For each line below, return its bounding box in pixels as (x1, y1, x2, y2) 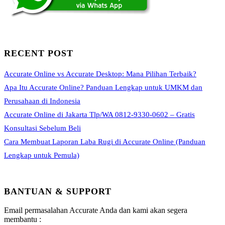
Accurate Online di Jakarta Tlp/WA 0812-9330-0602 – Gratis (4, 110, 195, 119)
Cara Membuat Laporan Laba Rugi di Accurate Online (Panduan (4, 138, 205, 146)
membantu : (4, 214, 41, 223)
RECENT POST (4, 48, 73, 58)
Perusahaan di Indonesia (4, 97, 80, 105)
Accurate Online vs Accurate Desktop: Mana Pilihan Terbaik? (4, 70, 196, 78)
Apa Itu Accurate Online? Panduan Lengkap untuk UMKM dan (4, 83, 202, 92)
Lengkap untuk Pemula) (4, 151, 79, 160)
